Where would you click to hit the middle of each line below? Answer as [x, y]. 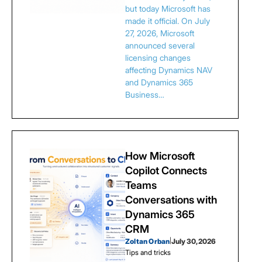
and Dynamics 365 [159, 82]
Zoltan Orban [148, 241]
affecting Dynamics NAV [169, 70]
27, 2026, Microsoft [160, 33]
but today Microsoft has [168, 8]
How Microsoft [160, 156]
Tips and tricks [148, 252]
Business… [145, 94]
